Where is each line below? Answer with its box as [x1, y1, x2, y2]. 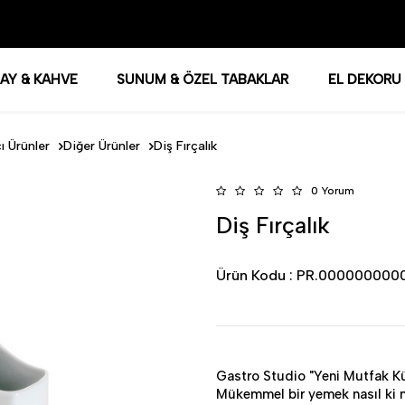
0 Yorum [311, 184, 354, 197]
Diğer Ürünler [63, 138, 140, 154]
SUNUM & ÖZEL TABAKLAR [117, 71, 289, 88]
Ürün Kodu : [216, 267, 297, 284]
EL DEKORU [327, 71, 401, 88]
